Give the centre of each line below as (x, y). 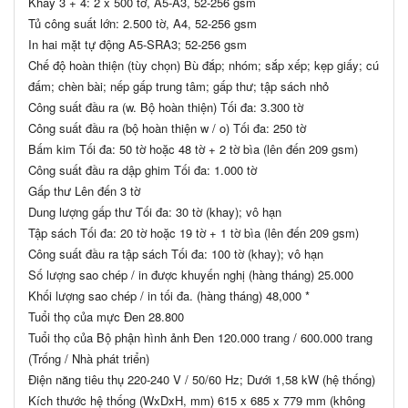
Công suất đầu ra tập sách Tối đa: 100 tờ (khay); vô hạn (176, 253)
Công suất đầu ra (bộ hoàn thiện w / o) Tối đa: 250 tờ (167, 127)
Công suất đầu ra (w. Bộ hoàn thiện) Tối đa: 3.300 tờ (166, 107)
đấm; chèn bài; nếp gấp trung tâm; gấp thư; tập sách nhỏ (178, 86)
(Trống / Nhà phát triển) (89, 358)
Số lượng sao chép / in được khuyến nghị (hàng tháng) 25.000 (191, 274)
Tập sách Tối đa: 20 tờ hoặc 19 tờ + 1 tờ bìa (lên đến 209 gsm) (194, 232)
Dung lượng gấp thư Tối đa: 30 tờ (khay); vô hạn (155, 211)
